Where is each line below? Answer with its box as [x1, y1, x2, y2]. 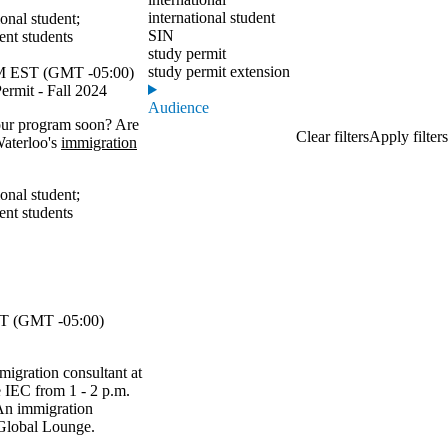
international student [148, 9, 275, 26]
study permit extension [148, 63, 290, 80]
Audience [148, 99, 209, 116]
